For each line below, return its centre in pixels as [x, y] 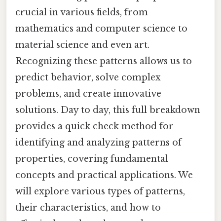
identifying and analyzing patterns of [98, 142]
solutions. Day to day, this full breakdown [108, 110]
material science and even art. [82, 45]
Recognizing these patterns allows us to [104, 61]
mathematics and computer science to [101, 28]
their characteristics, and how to [88, 207]
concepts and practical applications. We [104, 175]
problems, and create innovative [88, 93]
